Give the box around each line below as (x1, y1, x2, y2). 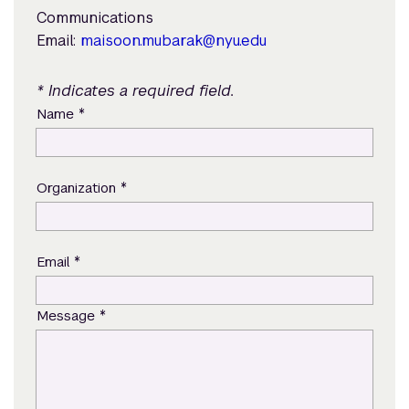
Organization (36, 179, 121, 197)
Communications (36, 7, 153, 27)
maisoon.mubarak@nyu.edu (79, 30, 267, 50)
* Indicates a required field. (36, 79, 235, 100)
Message (36, 307, 100, 325)
